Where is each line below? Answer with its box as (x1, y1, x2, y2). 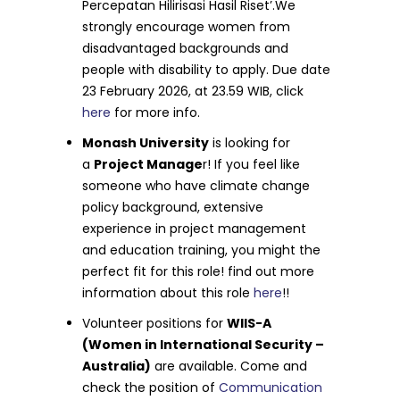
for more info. (111, 104, 201, 121)
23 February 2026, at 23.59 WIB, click (82, 82, 304, 100)
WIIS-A (227, 314, 272, 332)
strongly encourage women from (82, 18, 291, 36)
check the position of (82, 379, 220, 396)
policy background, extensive (82, 198, 264, 216)
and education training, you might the (82, 241, 321, 259)
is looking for (209, 134, 291, 152)
